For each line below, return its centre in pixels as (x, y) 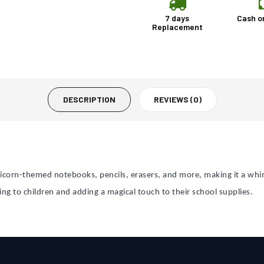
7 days (177, 18)
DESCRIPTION (89, 99)
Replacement (177, 27)
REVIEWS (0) (177, 99)
